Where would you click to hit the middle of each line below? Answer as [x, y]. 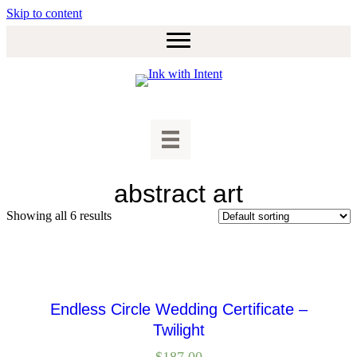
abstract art [178, 194]
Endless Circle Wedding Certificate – [178, 310]
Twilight [178, 330]
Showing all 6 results [59, 216]
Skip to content [44, 13]
